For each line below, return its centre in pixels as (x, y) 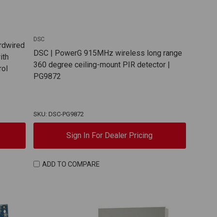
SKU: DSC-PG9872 (58, 114)
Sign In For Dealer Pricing (110, 136)
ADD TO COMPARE (71, 164)
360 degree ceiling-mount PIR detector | (101, 65)
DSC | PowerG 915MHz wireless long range (108, 53)
